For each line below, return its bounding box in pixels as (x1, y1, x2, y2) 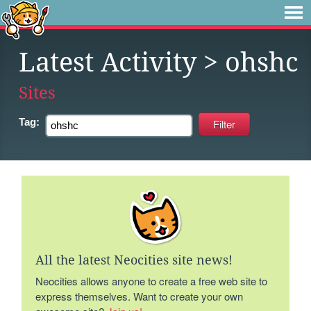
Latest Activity (19, 47, 196, 78)
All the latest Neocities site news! (35, 253, 233, 267)
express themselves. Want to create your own (35, 289, 244, 303)
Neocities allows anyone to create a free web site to (35, 274, 268, 288)
